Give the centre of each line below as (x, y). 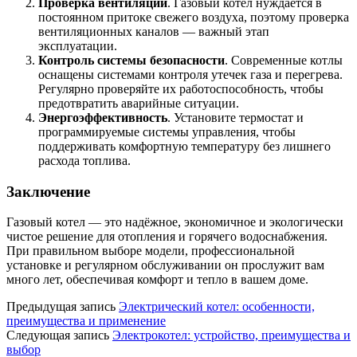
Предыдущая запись (61, 307)
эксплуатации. (78, 46)
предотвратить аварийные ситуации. (139, 103)
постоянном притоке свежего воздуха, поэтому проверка (194, 17)
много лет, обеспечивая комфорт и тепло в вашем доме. (157, 280)
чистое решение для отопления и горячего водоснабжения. (167, 237)
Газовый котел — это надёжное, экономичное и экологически (175, 222)
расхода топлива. (84, 161)
